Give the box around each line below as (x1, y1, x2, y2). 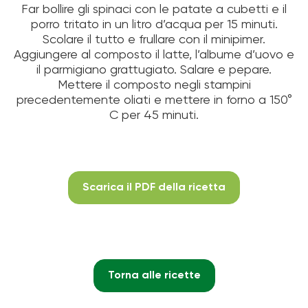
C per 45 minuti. (109, 109, 199, 122)
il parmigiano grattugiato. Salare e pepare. (36, 63, 272, 76)
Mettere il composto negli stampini (57, 78, 251, 91)
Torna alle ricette (107, 269, 201, 281)
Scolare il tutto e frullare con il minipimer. (43, 33, 265, 46)
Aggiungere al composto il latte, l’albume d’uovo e (14, 48, 294, 61)
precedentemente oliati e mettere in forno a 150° (16, 93, 292, 107)
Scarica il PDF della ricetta (82, 181, 225, 193)
